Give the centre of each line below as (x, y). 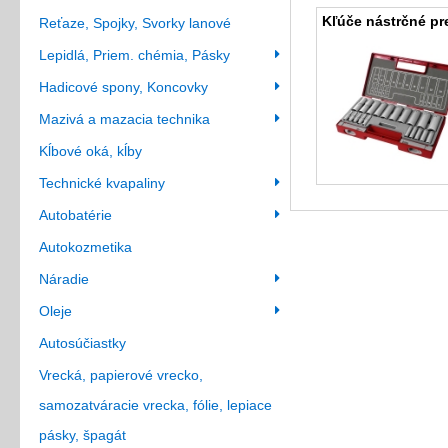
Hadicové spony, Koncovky (123, 87)
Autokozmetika (85, 247)
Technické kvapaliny (102, 183)
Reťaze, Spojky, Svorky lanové (135, 23)
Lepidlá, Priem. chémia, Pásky (134, 55)
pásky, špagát (82, 435)
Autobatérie (75, 215)
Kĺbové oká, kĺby (90, 151)
